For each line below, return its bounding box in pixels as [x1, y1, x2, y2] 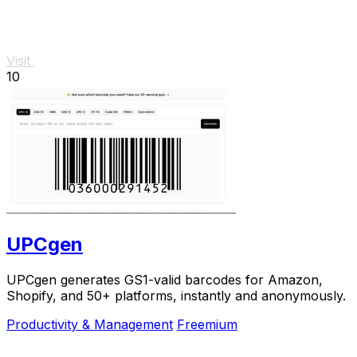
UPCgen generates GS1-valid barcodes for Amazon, [6, 272, 323, 288]
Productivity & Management [6, 316, 173, 332]
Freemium [177, 316, 237, 332]
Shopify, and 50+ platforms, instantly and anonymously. [6, 288, 346, 304]
